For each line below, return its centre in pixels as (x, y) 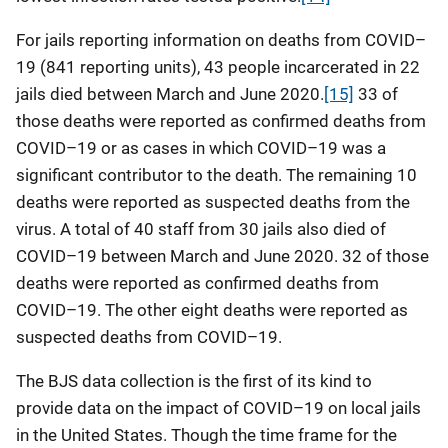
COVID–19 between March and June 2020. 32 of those (222, 256)
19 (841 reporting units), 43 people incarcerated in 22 (218, 67)
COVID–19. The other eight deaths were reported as (212, 310)
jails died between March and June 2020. (170, 94)
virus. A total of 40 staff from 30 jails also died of (201, 229)
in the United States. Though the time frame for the (206, 435)
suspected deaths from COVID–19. (149, 337)
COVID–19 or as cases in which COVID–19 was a (201, 148)
